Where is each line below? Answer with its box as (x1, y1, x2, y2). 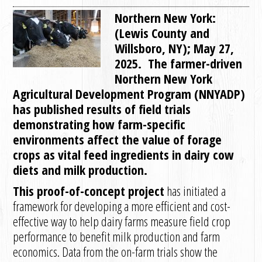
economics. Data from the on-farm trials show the (13, 243, 218, 260)
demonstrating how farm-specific (13, 115, 186, 133)
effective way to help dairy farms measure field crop (13, 212, 231, 230)
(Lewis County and (115, 24, 210, 42)
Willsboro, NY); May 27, (115, 39, 235, 57)
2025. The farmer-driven (115, 54, 243, 72)
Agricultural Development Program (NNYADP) (13, 85, 246, 102)
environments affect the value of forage (13, 130, 222, 148)
